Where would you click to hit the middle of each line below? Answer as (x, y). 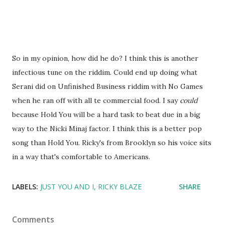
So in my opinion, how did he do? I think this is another (105, 58)
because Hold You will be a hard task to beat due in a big (106, 115)
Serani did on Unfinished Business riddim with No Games (107, 86)
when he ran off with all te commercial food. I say (96, 100)
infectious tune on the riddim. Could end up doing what (105, 72)
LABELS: (25, 187)
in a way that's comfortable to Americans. (81, 157)
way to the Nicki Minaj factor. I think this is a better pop (107, 129)
